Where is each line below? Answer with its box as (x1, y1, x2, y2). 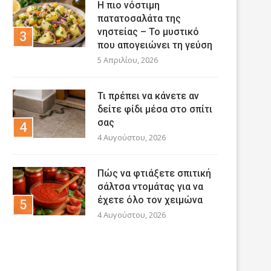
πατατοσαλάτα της (97, 12, 181, 24)
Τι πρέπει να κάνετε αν (97, 90, 199, 102)
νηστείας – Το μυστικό (97, 25, 199, 38)
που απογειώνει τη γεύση (97, 39, 212, 51)
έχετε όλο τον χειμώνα (97, 194, 203, 206)
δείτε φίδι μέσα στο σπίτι (97, 103, 212, 115)
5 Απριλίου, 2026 (97, 54, 158, 65)
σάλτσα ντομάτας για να (97, 180, 203, 192)
